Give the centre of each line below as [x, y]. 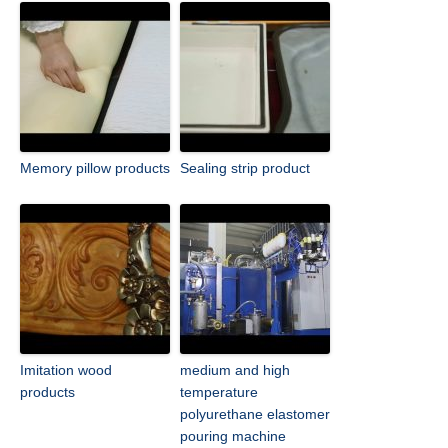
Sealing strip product [245, 168]
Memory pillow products [95, 168]
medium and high [235, 370]
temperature [219, 392]
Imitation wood [66, 370]
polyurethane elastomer [255, 414]
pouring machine [233, 436]
